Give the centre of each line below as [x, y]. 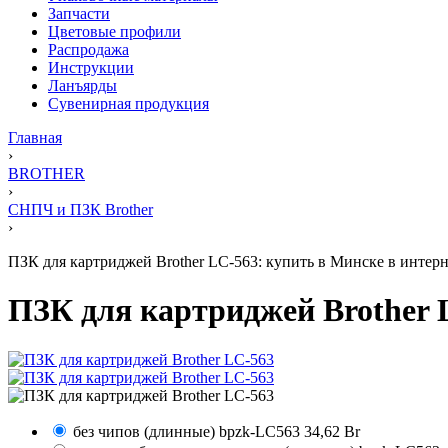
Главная [35, 137]
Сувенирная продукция [128, 103]
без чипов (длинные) [144, 431]
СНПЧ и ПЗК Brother [80, 209]
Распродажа [88, 49]
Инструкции [91, 67]
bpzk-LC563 [259, 431]
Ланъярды [82, 85]
